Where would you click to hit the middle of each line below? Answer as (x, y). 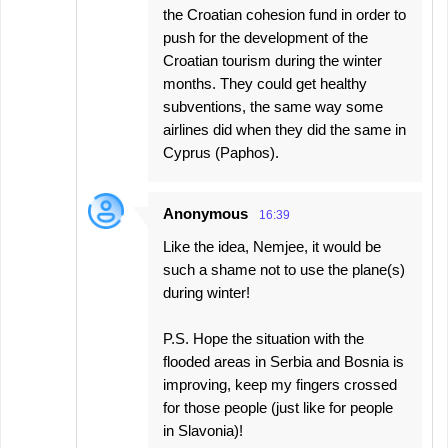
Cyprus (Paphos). (221, 152)
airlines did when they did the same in (284, 129)
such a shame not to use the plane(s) (284, 269)
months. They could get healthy (265, 83)
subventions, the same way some (273, 106)
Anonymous (205, 213)
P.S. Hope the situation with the (263, 338)
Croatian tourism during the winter (272, 60)
